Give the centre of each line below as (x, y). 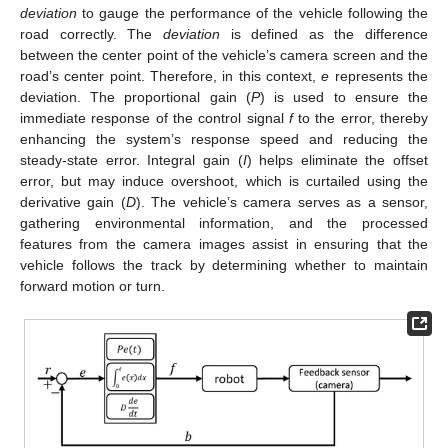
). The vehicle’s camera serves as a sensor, (282, 201)
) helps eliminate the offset (337, 159)
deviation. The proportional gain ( (135, 96)
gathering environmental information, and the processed (224, 222)
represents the (379, 75)
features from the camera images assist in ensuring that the (224, 243)
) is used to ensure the (344, 96)
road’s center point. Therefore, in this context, (171, 75)
